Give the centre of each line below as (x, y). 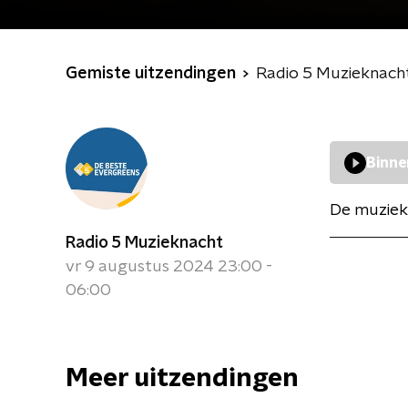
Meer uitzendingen (182, 379)
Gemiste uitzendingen (151, 74)
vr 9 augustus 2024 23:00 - (169, 267)
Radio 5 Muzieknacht (144, 243)
